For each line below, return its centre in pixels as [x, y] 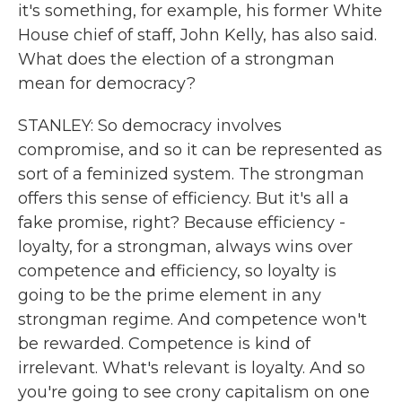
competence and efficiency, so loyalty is [177, 271]
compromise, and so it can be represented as [200, 150]
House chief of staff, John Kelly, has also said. [197, 35]
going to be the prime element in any [170, 295]
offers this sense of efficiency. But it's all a [184, 198]
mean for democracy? [107, 83]
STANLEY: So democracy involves [150, 126]
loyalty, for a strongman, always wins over [185, 247]
